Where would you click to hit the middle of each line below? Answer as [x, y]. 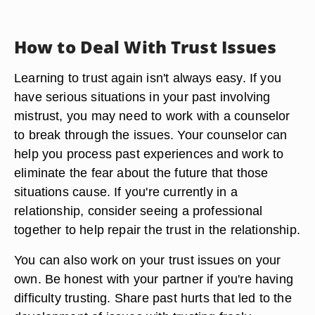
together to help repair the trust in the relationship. [157, 230]
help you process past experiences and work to [149, 154]
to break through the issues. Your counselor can [151, 135]
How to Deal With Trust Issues [146, 47]
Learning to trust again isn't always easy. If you [148, 78]
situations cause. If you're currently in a [126, 192]
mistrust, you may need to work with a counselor [152, 116]
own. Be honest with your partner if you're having [154, 279]
